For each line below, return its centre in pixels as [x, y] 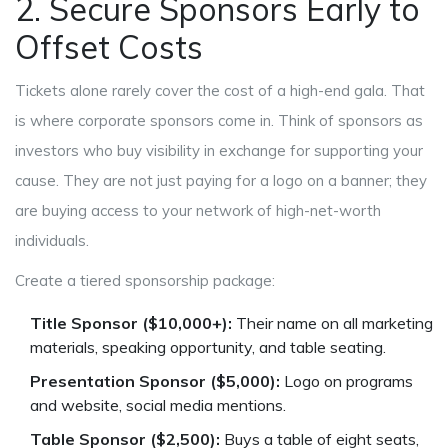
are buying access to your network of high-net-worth [198, 211]
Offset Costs [109, 47]
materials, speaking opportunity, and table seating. [208, 347]
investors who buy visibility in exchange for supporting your [219, 151]
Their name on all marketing [332, 323]
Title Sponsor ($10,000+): [131, 323]
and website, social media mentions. [158, 405]
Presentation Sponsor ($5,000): [155, 381]
